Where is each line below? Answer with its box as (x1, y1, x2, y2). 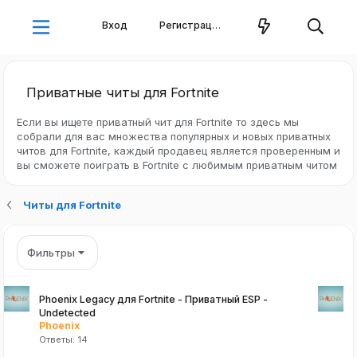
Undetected (39, 306, 96, 319)
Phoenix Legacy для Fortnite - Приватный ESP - (39, 292, 268, 305)
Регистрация (211, 19, 221, 32)
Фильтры (27, 245, 75, 259)
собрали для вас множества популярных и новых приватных (17, 129, 331, 143)
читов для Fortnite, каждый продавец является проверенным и (17, 143, 340, 157)
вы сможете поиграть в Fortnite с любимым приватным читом (17, 158, 337, 171)
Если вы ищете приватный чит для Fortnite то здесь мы (17, 115, 299, 128)
